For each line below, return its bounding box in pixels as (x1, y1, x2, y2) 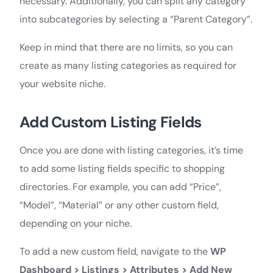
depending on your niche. (19, 217, 132, 230)
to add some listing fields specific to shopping (19, 162, 225, 175)
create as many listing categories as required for (19, 59, 236, 73)
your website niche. (19, 77, 105, 91)
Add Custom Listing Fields (19, 112, 202, 133)
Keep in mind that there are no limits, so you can (19, 41, 233, 54)
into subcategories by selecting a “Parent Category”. (19, 13, 252, 26)
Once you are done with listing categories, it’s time (19, 144, 243, 157)
